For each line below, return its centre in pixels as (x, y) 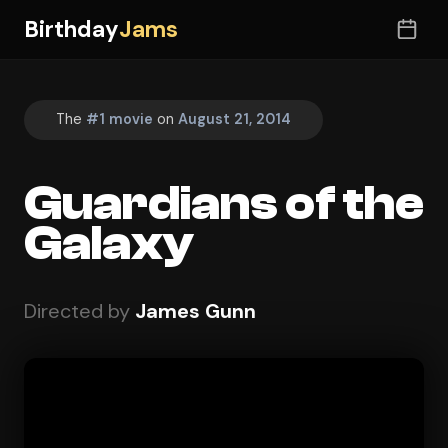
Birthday (71, 29)
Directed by (79, 310)
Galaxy (109, 243)
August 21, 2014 (234, 119)
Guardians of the (224, 203)
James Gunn (195, 310)
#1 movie (119, 119)
